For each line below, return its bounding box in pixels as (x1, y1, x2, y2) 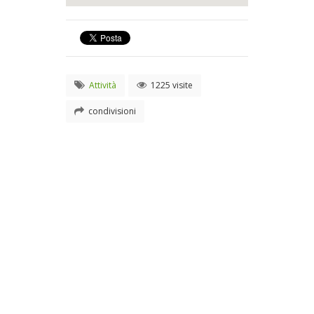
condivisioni (86, 105, 136, 117)
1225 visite (149, 79, 193, 91)
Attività (89, 79, 116, 91)
